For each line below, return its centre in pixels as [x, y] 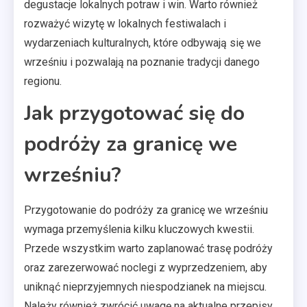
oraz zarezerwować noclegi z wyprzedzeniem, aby [146, 267]
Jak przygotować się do [134, 113]
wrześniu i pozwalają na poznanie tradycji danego [142, 62]
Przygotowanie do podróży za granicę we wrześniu [146, 210]
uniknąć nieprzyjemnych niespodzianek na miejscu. [145, 286]
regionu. [43, 81]
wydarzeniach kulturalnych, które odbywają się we [143, 42]
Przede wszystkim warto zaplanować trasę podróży [148, 248]
